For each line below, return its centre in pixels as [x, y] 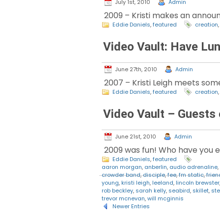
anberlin [156, 167]
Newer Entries [131, 206]
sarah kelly [151, 191]
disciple [154, 175]
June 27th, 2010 [136, 69]
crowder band [121, 175]
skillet [201, 191]
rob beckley [117, 191]
